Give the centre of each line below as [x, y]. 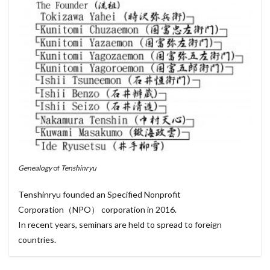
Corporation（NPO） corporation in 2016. [97, 209]
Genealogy [35, 168]
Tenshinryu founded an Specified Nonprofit [99, 194]
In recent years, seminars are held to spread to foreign [120, 224]
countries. [37, 239]
